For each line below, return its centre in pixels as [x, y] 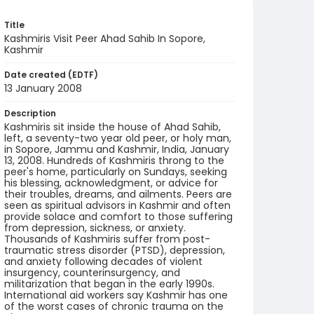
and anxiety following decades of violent [103, 261]
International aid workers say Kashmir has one [116, 295]
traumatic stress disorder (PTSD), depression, [115, 250]
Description [30, 113]
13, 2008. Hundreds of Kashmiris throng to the [114, 161]
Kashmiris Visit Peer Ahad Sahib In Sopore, [105, 39]
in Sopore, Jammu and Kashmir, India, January [117, 149]
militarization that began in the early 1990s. [109, 284]
